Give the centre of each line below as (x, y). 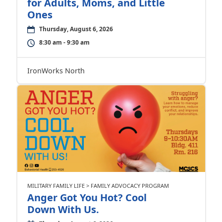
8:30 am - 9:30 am (64, 42)
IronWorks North (56, 71)
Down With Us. (63, 209)
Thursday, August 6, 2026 (76, 29)
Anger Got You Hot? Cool (87, 197)
